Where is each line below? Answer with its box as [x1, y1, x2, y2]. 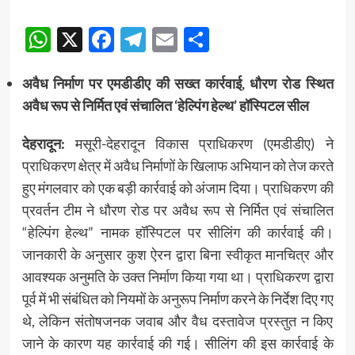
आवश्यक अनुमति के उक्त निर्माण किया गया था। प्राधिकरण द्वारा [21, 267, 334, 285]
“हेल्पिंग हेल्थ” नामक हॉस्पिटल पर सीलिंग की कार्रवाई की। [21, 223, 334, 241]
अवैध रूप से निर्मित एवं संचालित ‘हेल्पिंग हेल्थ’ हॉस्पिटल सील [21, 96, 309, 114]
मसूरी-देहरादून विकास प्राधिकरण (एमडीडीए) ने [64, 134, 334, 152]
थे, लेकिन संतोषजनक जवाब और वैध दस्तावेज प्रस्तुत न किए [21, 311, 334, 330]
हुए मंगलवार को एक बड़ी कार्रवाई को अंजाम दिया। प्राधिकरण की [21, 178, 334, 197]
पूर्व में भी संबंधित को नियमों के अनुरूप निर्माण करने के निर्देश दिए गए [21, 289, 334, 307]
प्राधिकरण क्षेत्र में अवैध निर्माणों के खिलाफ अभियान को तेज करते [21, 156, 334, 174]
